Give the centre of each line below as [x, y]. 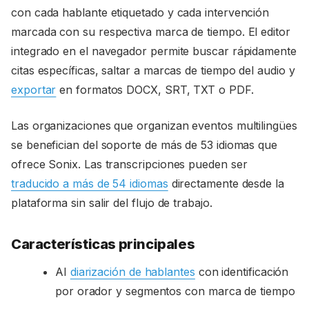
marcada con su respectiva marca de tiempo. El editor [151, 31]
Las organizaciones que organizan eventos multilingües [154, 125]
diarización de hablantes [132, 271]
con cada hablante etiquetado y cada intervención [140, 12]
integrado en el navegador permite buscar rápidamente [154, 51]
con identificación [242, 271]
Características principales [103, 244]
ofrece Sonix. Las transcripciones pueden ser [129, 164]
